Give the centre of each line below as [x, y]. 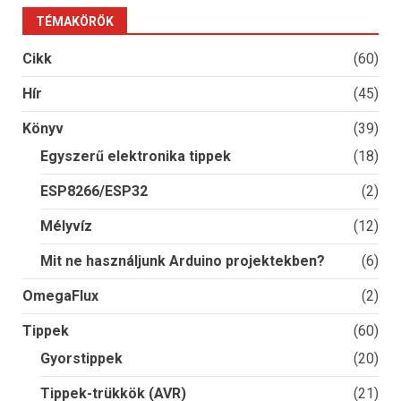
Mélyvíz [66, 226]
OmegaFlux [60, 296]
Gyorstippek [81, 359]
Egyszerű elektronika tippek [136, 157]
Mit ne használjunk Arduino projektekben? [183, 261]
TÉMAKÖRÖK [75, 22]
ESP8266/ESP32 [94, 192]
